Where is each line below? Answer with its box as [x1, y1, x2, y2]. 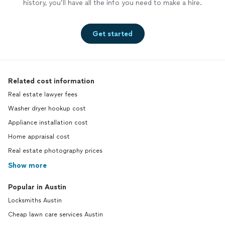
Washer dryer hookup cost [8, 105, 86, 113]
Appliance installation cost [8, 119, 88, 127]
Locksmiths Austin [8, 197, 62, 204]
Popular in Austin [8, 183, 66, 192]
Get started [92, 29, 133, 38]
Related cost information [8, 77, 94, 86]
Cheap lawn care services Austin [8, 211, 103, 218]
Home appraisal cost [8, 133, 70, 141]
